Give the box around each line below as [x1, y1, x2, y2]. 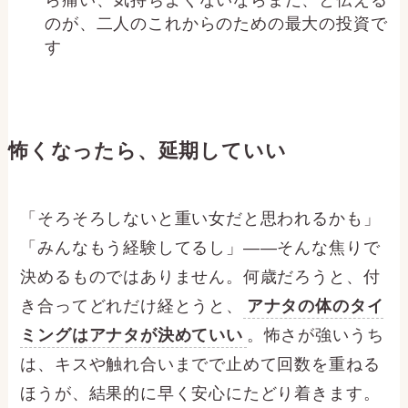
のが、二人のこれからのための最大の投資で [45, 15, 388, 34]
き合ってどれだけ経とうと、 [20, 297, 243, 316]
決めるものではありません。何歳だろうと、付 [20, 268, 381, 287]
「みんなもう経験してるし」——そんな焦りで [20, 239, 381, 258]
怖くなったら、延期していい [7, 140, 287, 163]
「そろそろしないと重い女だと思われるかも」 [20, 209, 381, 229]
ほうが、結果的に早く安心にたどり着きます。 [20, 384, 381, 403]
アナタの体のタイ [246, 297, 384, 316]
